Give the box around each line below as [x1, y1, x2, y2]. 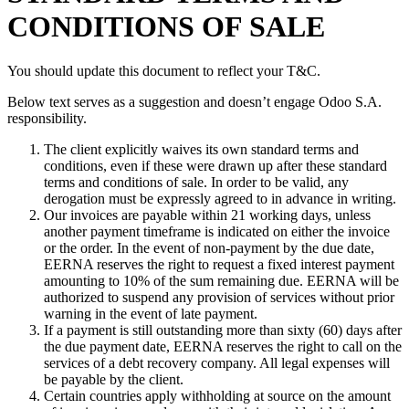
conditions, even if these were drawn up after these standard [44, 158, 387, 174]
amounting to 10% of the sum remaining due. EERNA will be [44, 273, 399, 289]
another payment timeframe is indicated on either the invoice [44, 224, 390, 240]
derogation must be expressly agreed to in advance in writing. [44, 191, 396, 207]
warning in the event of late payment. [44, 306, 257, 322]
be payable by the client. [44, 372, 184, 388]
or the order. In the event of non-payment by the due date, [44, 240, 374, 257]
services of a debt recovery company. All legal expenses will [44, 355, 390, 372]
